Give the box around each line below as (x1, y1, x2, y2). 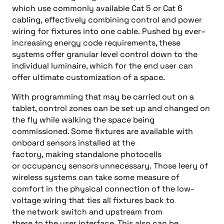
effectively (44, 14, 88, 25)
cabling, (12, 14, 44, 25)
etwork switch (32, 206, 87, 217)
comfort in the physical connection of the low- (12, 183, 194, 194)
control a (131, 14, 166, 25)
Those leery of (153, 160, 208, 171)
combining (88, 14, 131, 25)
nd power (166, 14, 202, 25)
